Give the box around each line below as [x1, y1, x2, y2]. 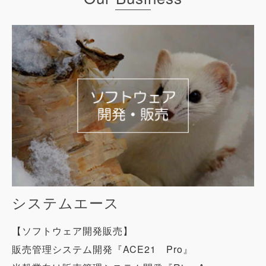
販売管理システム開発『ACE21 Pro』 [12, 242, 193, 256]
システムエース [12, 192, 119, 213]
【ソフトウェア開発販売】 [12, 224, 133, 238]
